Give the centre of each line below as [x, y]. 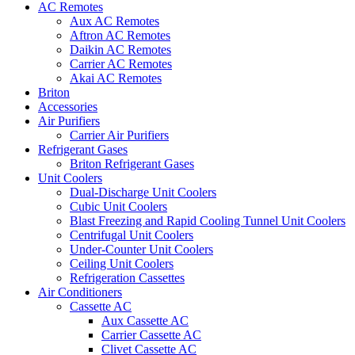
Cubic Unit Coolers [118, 206]
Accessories [68, 107]
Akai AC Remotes [116, 78]
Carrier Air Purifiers [119, 135]
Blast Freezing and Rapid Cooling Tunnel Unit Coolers [208, 221]
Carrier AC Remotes [121, 64]
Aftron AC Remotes [120, 35]
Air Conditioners [80, 292]
